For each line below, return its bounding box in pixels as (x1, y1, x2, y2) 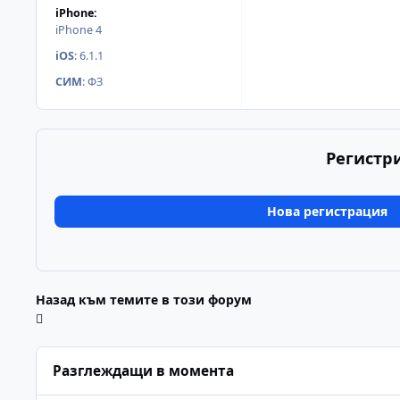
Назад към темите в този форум (36, 290, 252, 308)
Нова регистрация (266, 203, 387, 221)
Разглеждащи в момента (53, 361, 235, 380)
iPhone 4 (55, 21, 102, 37)
